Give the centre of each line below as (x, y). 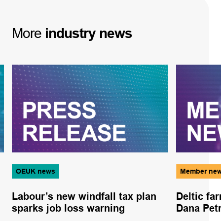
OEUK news (35, 171)
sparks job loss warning (68, 208)
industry (70, 33)
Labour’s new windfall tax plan (84, 196)
